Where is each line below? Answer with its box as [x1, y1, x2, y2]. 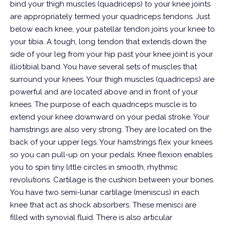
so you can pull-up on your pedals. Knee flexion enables [10, 150, 212, 159]
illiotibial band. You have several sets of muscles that [10, 62, 197, 71]
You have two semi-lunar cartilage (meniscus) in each [10, 188, 199, 197]
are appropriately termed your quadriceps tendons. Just [10, 12, 210, 21]
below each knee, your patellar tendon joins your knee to [10, 25, 215, 34]
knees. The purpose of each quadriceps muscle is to [10, 100, 197, 109]
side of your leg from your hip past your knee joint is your [10, 50, 213, 59]
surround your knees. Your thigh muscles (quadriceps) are [10, 75, 214, 84]
